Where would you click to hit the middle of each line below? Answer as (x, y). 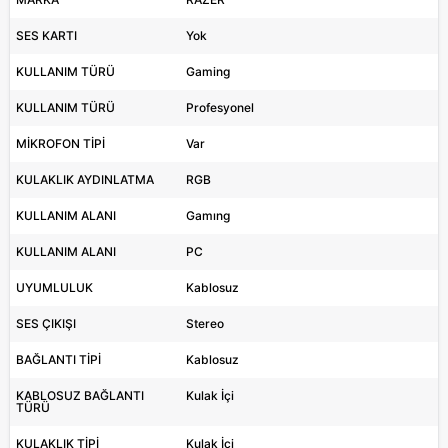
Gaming (207, 72)
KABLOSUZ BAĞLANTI (79, 396)
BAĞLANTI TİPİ (58, 360)
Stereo (204, 324)
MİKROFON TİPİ (60, 144)
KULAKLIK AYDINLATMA (84, 180)
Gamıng (207, 216)
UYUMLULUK (54, 288)
